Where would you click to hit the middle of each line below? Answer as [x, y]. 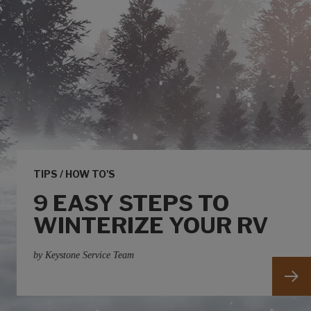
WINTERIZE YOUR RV [151, 225]
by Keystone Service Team [84, 255]
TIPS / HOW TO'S [74, 174]
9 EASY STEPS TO [131, 203]
